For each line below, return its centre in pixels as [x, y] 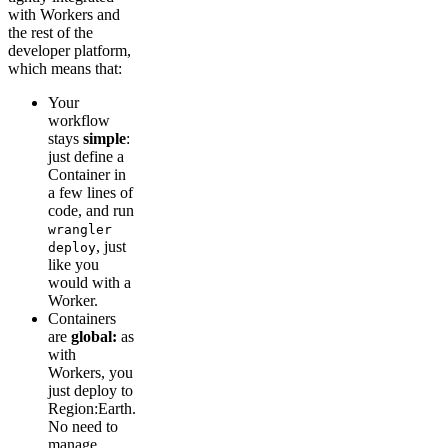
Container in [87, 174]
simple [104, 138]
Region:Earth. [92, 408]
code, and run [91, 210]
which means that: [65, 68]
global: [96, 336]
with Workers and [64, 14]
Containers [82, 318]
